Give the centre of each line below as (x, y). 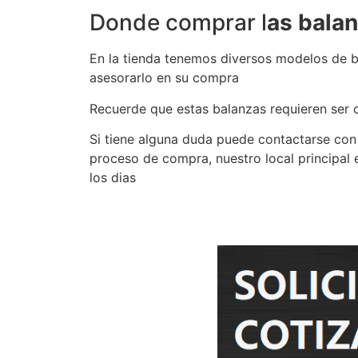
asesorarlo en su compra (164, 78)
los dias (113, 177)
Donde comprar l (178, 23)
